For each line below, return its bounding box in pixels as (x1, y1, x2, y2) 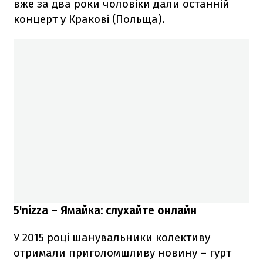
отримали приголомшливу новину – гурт (14, 246, 231, 260)
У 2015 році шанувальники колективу (14, 231, 210, 245)
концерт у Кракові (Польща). (14, 12, 165, 26)
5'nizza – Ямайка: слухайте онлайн (14, 204, 197, 218)
